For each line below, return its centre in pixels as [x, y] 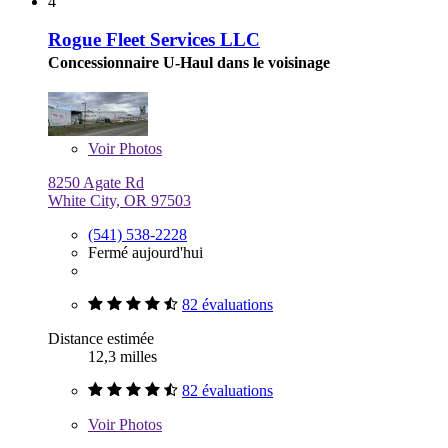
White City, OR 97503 [119, 201]
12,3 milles [122, 357]
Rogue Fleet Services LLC [154, 40]
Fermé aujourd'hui [145, 253]
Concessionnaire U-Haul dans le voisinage [189, 63]
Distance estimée [101, 339]
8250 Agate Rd [96, 183]
